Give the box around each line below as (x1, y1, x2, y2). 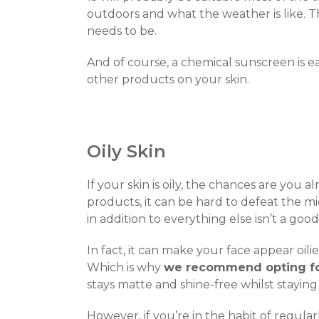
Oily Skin (87, 141, 166, 162)
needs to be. (87, 24, 157, 38)
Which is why (87, 261, 164, 274)
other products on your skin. (87, 73, 249, 86)
